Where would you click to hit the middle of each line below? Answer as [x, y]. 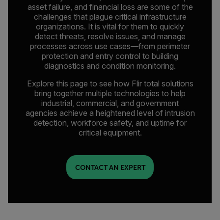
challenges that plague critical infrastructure [110, 17]
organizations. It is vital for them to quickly [110, 27]
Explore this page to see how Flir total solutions [110, 83]
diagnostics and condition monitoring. [110, 66]
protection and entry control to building [110, 56]
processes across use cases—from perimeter [110, 46]
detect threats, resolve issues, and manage [110, 36]
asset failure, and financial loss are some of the [110, 7]
